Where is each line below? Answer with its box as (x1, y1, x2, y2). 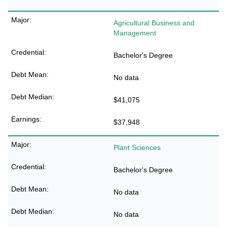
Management (113, 29, 156, 37)
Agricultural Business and (113, 19, 195, 27)
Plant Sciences (113, 143, 161, 152)
